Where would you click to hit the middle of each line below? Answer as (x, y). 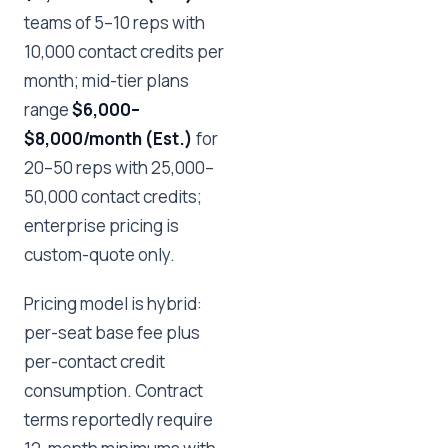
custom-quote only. (99, 254)
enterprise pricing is (101, 225)
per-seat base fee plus (112, 332)
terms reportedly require (118, 419)
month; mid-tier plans (106, 80)
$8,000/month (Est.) (108, 138)
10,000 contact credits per (124, 51)
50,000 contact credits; (113, 196)
